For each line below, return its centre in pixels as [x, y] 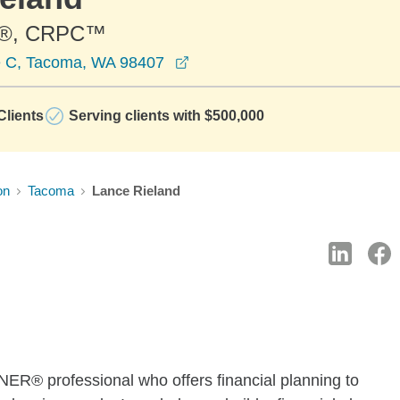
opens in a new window [271, 62]
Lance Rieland [136, 191]
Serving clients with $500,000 [167, 116]
